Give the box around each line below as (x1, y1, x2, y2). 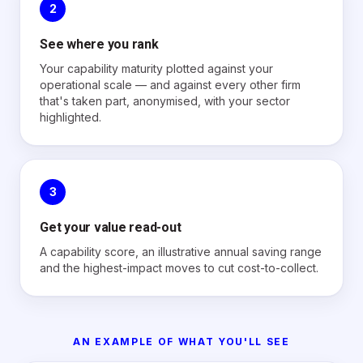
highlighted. (40, 110, 101, 124)
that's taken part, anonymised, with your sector (40, 94, 290, 108)
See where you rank (40, 36, 159, 52)
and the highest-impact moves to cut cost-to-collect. (40, 261, 318, 275)
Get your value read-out (40, 220, 181, 235)
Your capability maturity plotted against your (40, 62, 273, 75)
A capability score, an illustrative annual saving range (40, 245, 322, 258)
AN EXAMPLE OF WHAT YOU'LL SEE (73, 335, 290, 348)
